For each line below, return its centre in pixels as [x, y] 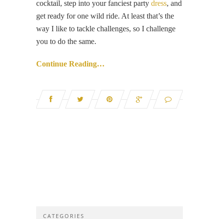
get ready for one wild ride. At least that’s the [105, 16]
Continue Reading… [70, 64]
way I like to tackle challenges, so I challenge [106, 29]
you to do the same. [66, 42]
